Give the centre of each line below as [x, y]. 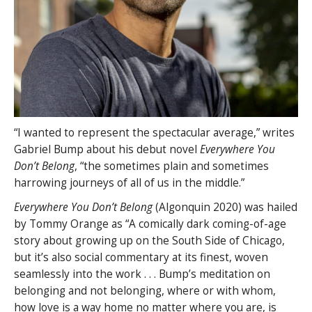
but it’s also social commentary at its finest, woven [141, 258]
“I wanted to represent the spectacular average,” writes [154, 133]
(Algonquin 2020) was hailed [225, 208]
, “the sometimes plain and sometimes [172, 166]
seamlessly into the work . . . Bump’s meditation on [142, 274]
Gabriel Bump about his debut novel [107, 150]
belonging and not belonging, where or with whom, [145, 291]
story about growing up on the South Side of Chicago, [149, 241]
